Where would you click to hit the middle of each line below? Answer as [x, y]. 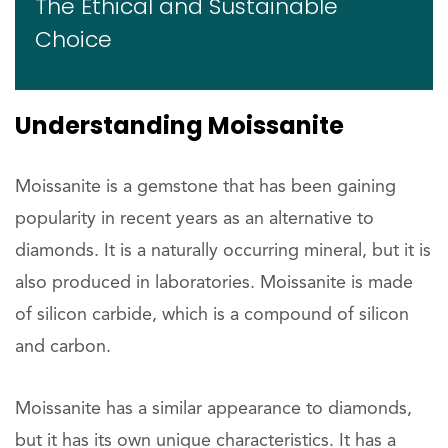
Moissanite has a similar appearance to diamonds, [213, 409]
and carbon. [63, 347]
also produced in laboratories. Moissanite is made [214, 283]
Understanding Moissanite [179, 125]
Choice [73, 39]
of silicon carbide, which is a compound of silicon [212, 315]
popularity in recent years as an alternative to [194, 219]
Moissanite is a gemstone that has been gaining [205, 187]
